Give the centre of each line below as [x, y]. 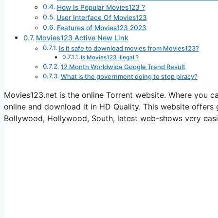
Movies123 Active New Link [82, 38]
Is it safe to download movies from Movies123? [129, 48]
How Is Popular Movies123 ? [101, 8]
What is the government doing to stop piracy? [129, 77]
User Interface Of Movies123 [101, 18]
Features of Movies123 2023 [101, 28]
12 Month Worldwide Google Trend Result [123, 67]
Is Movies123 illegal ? [110, 58]
